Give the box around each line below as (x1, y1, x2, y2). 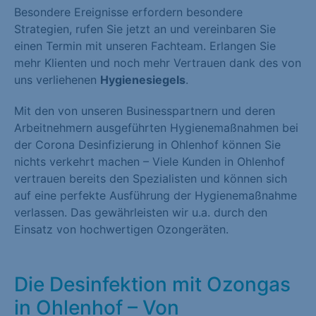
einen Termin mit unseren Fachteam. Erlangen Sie (14, 39, 276, 54)
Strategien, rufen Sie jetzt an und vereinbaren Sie (14, 22, 276, 37)
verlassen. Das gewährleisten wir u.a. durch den (14, 205, 267, 220)
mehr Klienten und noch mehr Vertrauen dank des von (14, 56, 301, 71)
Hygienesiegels (100, 73, 186, 87)
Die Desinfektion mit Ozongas (14, 272, 291, 297)
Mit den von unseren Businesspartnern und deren (14, 104, 275, 119)
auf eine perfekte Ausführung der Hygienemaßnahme (14, 188, 297, 203)
